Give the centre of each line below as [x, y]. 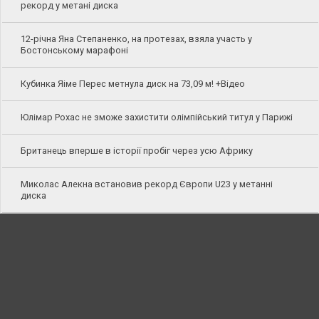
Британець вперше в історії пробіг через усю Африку [136, 151]
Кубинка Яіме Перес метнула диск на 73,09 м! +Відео [132, 84]
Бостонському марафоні [74, 51]
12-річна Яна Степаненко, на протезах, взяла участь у [136, 39]
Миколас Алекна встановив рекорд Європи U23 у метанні [146, 184]
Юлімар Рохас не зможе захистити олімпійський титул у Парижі [156, 117]
